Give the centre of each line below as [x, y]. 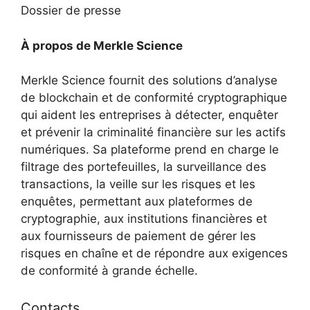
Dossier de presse [71, 11]
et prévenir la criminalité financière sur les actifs [153, 133]
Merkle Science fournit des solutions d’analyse [149, 81]
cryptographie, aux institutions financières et [144, 219]
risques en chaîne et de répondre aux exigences [154, 254]
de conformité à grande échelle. [109, 271]
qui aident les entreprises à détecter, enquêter [149, 115]
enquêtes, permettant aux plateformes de [137, 202]
